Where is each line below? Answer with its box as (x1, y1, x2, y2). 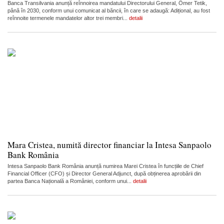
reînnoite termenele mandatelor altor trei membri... (7, 14, 129, 21)
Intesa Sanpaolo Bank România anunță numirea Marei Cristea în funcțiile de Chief (7, 162, 203, 169)
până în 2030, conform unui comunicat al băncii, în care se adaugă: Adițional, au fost (7, 7, 210, 13)
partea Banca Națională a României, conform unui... (7, 177, 133, 184)
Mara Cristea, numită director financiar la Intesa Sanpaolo (7, 138, 211, 150)
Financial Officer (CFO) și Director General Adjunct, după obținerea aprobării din (7, 170, 201, 176)
